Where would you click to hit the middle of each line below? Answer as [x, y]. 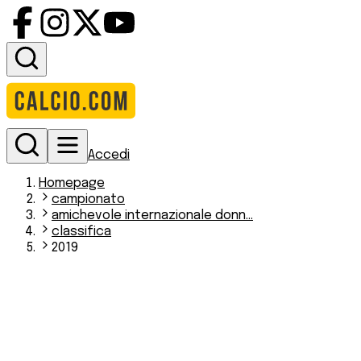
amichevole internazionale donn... [152, 216]
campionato [88, 199]
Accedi [109, 155]
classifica [81, 232]
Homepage [72, 183]
